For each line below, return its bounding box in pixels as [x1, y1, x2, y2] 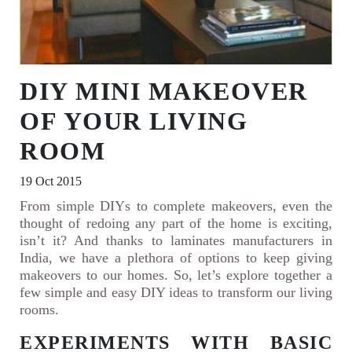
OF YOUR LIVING [20, 107, 247, 136]
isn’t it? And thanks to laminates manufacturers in [20, 233, 332, 249]
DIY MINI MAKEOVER [20, 77, 308, 106]
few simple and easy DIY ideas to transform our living [20, 284, 332, 301]
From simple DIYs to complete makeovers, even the [20, 198, 332, 214]
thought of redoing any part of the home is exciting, [20, 215, 332, 232]
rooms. [20, 302, 59, 318]
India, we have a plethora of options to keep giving [20, 250, 332, 266]
